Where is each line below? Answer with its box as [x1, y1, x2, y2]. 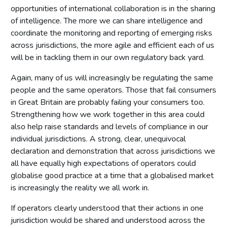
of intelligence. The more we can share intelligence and [11, 15, 203, 26]
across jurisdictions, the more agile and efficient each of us [11, 39, 214, 51]
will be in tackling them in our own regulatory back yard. [11, 51, 205, 63]
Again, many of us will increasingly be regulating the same [11, 72, 213, 83]
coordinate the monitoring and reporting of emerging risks [11, 27, 212, 39]
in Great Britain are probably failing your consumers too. [11, 96, 205, 108]
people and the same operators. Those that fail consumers [11, 84, 216, 96]
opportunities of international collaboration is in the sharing [11, 3, 215, 14]
